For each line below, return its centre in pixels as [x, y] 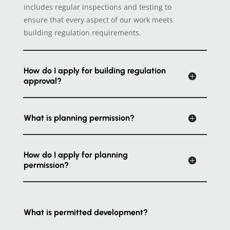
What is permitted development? [85, 213]
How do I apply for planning [75, 155]
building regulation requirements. [82, 33]
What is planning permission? [79, 118]
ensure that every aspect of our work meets [98, 20]
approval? [42, 81]
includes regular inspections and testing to [97, 7]
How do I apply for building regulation [94, 71]
